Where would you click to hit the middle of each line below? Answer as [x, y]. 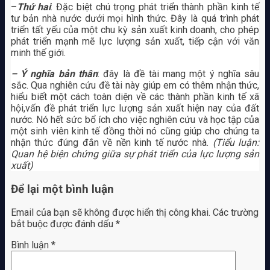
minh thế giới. [38, 52]
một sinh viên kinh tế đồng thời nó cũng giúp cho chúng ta [135, 131]
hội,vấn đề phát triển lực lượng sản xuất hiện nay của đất [135, 108]
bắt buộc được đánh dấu [63, 224]
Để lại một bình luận [62, 189]
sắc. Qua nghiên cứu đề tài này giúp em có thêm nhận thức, [135, 85]
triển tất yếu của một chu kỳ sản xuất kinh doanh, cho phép [135, 30]
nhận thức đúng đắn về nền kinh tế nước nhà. [111, 142]
